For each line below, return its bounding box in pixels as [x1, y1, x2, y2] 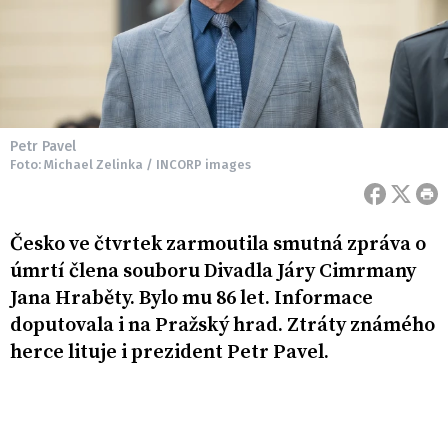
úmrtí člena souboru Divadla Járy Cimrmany [10, 259, 416, 285]
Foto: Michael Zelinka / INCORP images [10, 157, 251, 173]
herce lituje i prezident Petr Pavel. [10, 340, 333, 366]
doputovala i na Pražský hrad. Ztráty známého [10, 313, 435, 339]
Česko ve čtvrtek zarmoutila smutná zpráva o [10, 232, 426, 258]
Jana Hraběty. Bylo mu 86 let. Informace [10, 286, 373, 312]
